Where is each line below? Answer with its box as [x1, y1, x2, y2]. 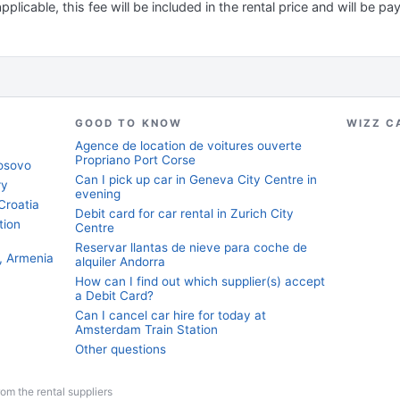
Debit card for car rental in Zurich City [75, 206, 294, 221]
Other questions [75, 342, 166, 356]
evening [75, 187, 121, 201]
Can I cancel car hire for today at [75, 308, 266, 322]
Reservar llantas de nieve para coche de [75, 240, 307, 254]
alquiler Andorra [75, 254, 165, 269]
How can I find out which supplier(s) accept [75, 274, 325, 288]
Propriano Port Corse [75, 153, 196, 167]
